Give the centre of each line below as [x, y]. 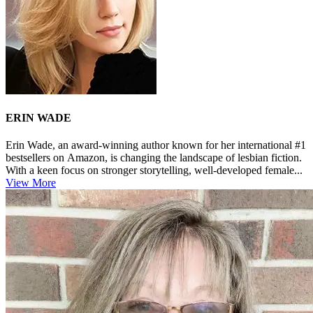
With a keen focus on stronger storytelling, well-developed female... [154, 170]
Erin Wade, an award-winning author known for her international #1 [156, 145]
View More [31, 183]
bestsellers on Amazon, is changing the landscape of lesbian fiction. [154, 158]
